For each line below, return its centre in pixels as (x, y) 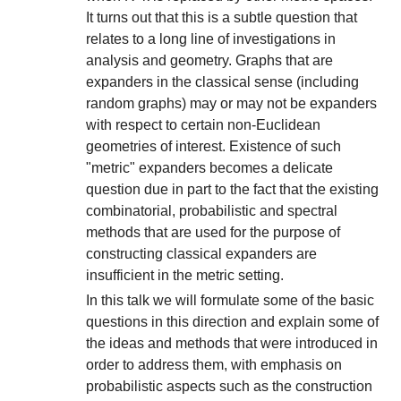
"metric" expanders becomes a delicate (209, 168)
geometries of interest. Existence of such (213, 147)
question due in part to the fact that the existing (232, 190)
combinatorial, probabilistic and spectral (212, 211)
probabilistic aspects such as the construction (229, 386)
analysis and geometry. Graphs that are (209, 61)
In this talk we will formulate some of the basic (230, 300)
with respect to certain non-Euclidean (203, 125)
